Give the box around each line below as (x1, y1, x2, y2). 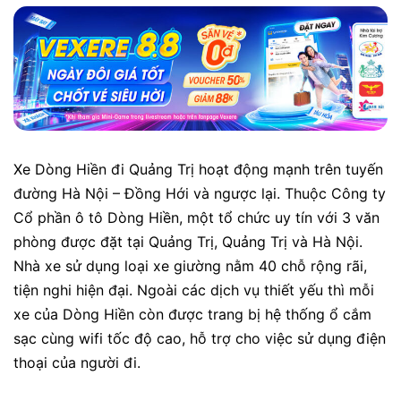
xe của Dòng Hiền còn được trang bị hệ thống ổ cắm (13, 305, 371, 324)
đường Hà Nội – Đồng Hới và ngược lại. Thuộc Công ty (13, 184, 386, 203)
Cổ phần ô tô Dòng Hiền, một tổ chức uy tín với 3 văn (13, 209, 380, 227)
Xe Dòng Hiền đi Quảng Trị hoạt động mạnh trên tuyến (13, 160, 383, 179)
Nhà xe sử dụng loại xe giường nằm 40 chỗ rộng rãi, (13, 257, 367, 276)
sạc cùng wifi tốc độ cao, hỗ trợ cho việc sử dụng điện (13, 329, 386, 348)
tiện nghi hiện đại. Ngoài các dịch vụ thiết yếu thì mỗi (13, 281, 374, 300)
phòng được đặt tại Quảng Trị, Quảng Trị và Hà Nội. (13, 233, 363, 252)
